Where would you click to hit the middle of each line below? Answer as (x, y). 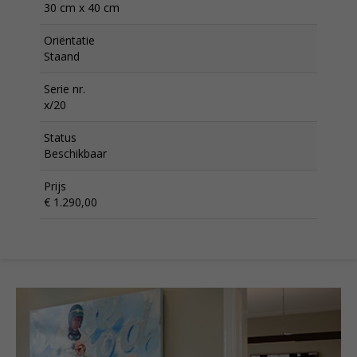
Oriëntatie (69, 40)
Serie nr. (65, 89)
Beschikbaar (75, 153)
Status (60, 137)
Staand (62, 56)
